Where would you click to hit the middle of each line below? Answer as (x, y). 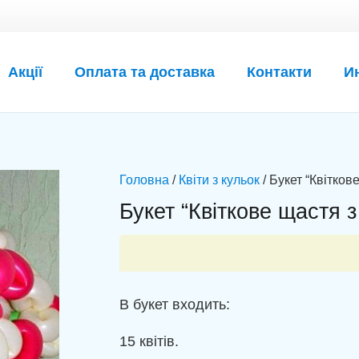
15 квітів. (149, 342)
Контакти (280, 72)
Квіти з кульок (219, 179)
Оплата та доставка (145, 72)
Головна (144, 179)
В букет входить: (174, 305)
